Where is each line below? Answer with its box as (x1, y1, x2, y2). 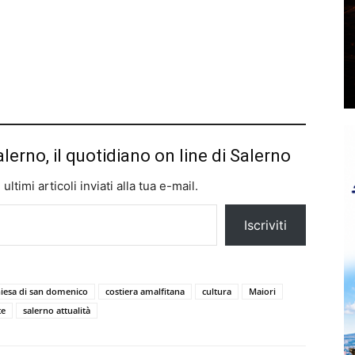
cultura (202, 284, 231, 297)
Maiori (249, 284, 276, 297)
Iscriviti (244, 216, 287, 233)
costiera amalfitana (105, 284, 185, 297)
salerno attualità (23, 303, 90, 316)
